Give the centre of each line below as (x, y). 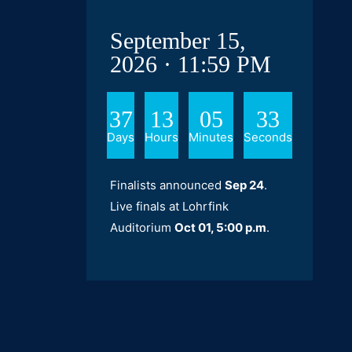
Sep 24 (244, 185)
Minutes (211, 137)
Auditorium (142, 227)
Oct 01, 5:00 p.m (220, 227)
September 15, (178, 40)
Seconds (268, 137)
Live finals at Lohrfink (169, 206)
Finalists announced (167, 185)
